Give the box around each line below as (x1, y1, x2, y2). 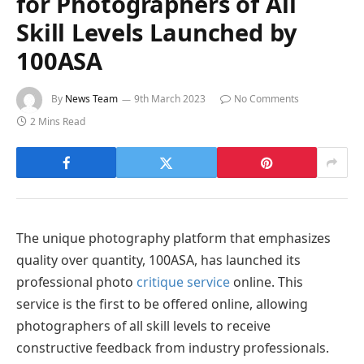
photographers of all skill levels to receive (16, 317, 271, 336)
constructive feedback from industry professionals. (16, 339, 329, 357)
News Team (65, 92, 118, 106)
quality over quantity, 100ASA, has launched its (16, 251, 301, 270)
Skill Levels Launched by (16, 16, 297, 49)
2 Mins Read (30, 115, 85, 129)
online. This (230, 273, 303, 292)
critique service (136, 273, 230, 292)
